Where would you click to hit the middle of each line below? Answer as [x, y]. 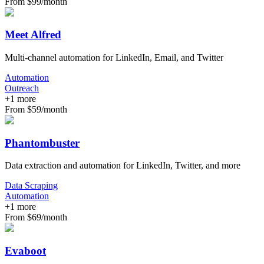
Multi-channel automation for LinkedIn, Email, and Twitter [114, 57]
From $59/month [36, 109]
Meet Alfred [33, 35]
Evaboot [25, 251]
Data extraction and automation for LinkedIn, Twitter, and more [123, 166]
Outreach [22, 88]
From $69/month [36, 217]
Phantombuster [42, 143]
